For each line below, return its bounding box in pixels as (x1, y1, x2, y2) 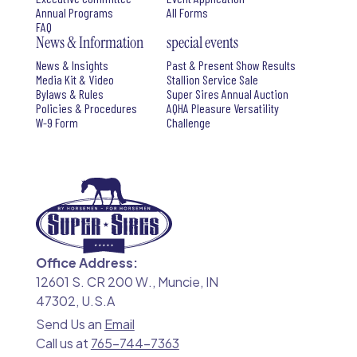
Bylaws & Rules (35, 86, 104, 102)
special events (166, 32, 238, 53)
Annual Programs (35, 5, 113, 21)
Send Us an (35, 316, 104, 333)
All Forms (166, 5, 208, 21)
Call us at (35, 335, 91, 352)
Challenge (166, 115, 210, 131)
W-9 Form (35, 115, 78, 131)
